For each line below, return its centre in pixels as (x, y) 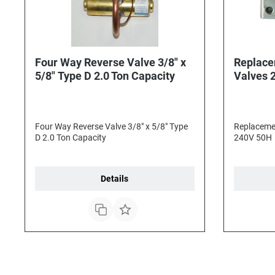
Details (115, 179)
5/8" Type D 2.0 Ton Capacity (116, 76)
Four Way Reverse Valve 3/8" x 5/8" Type (102, 126)
